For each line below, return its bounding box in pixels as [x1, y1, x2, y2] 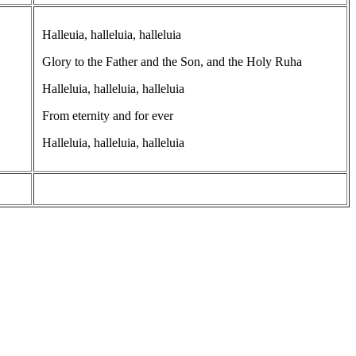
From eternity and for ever [42, 108, 173, 122]
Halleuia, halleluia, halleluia [42, 27, 181, 41]
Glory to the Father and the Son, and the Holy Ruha [42, 54, 302, 68]
